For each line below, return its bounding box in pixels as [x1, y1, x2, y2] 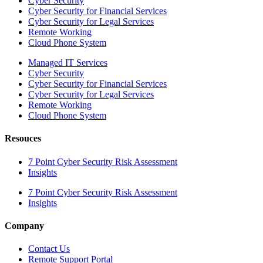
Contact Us [28, 244, 70, 254]
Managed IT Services [28, 58, 107, 68]
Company [5, 220, 44, 231]
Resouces [5, 133, 41, 144]
